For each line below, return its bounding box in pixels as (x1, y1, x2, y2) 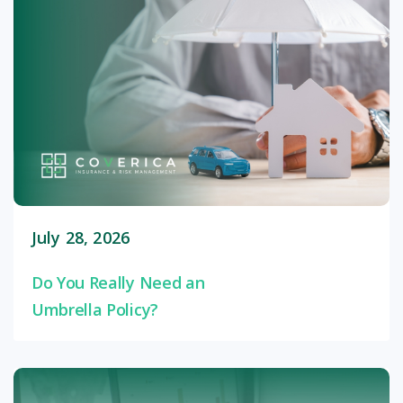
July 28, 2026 (31, 226, 130, 248)
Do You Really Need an (31, 271, 205, 293)
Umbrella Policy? (31, 298, 158, 320)
